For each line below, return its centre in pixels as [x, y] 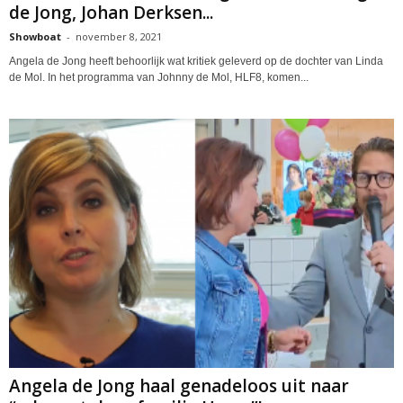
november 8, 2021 [119, 36]
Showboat [35, 36]
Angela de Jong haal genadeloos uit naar [179, 385]
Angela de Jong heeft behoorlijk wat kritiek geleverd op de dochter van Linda [196, 61]
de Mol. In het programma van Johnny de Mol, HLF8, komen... [159, 77]
